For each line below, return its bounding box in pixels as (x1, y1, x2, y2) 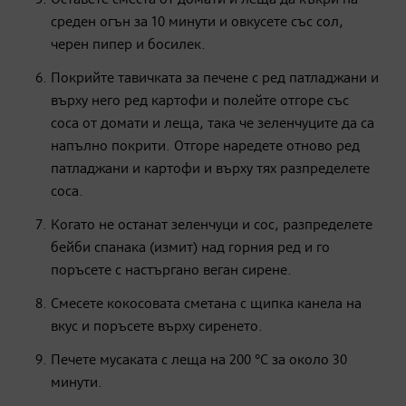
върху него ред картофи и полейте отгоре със (51, 93, 349, 109)
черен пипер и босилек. (51, 37, 206, 53)
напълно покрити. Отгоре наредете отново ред (51, 139, 360, 154)
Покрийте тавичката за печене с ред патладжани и (51, 71, 379, 86)
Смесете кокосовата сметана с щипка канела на (51, 296, 362, 312)
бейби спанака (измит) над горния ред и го (51, 240, 330, 256)
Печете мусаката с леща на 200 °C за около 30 (51, 353, 347, 368)
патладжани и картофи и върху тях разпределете (51, 161, 370, 177)
